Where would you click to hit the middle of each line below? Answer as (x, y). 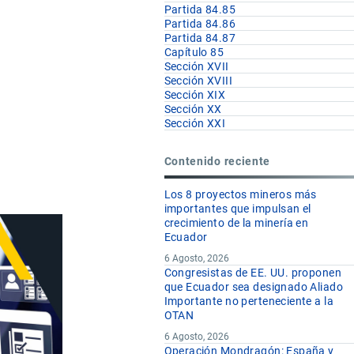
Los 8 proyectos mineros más (240, 195)
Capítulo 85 (194, 53)
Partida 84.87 (200, 38)
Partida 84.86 (200, 24)
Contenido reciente (217, 161)
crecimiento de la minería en (236, 223)
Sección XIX (195, 95)
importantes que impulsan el (237, 209)
